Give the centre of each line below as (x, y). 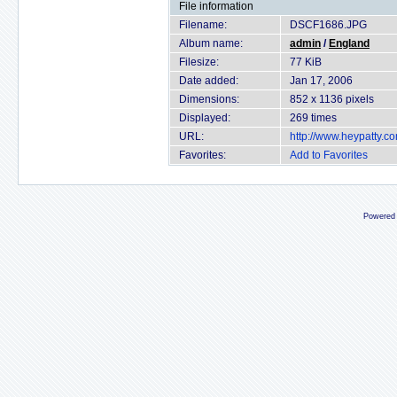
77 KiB (306, 62)
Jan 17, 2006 (321, 81)
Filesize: (199, 62)
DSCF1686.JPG (328, 25)
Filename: (203, 25)
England (349, 43)
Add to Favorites (329, 155)
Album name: (211, 43)
